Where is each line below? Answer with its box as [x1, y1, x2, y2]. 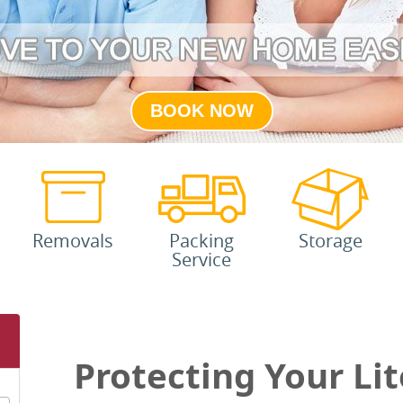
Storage [298, 228, 363, 253]
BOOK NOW [149, 100, 254, 121]
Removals [32, 228, 113, 253]
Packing [169, 228, 234, 253]
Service [172, 247, 231, 272]
